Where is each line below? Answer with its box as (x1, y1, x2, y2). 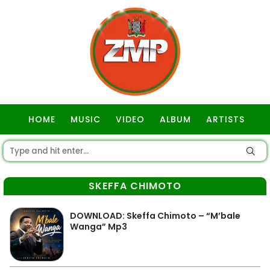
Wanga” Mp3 (70, 221, 127, 233)
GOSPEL (119, 143, 154, 155)
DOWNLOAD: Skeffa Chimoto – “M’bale (70, 210, 240, 222)
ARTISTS (206, 113, 245, 125)
